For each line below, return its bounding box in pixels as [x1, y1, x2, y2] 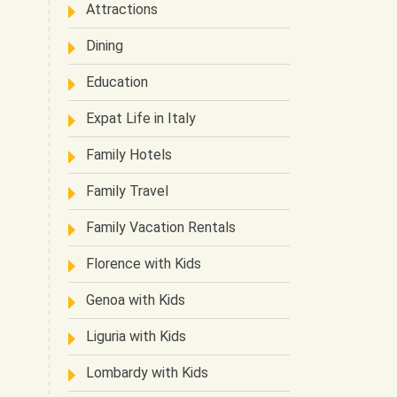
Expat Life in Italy [86, 110, 196, 127]
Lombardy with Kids [86, 364, 208, 381]
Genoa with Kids [86, 292, 185, 308]
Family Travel [86, 183, 168, 199]
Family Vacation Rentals [86, 219, 236, 236]
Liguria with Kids [86, 328, 186, 345]
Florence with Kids [86, 255, 201, 272]
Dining [86, 37, 123, 54]
